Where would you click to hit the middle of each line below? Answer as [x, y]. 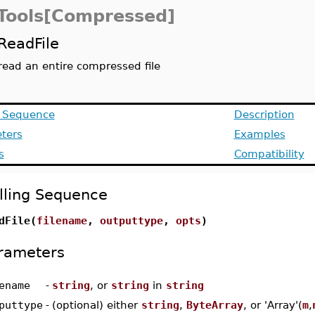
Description [264, 114]
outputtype [131, 220]
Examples [259, 134]
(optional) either [96, 305]
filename [62, 220]
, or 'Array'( [272, 305]
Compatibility [269, 154]
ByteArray [214, 305]
